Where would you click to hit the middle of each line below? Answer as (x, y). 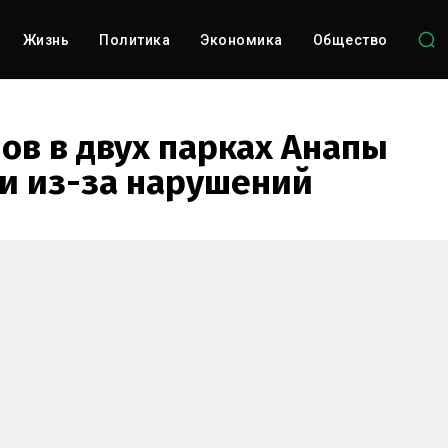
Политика (135, 40)
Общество (350, 40)
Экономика (241, 40)
